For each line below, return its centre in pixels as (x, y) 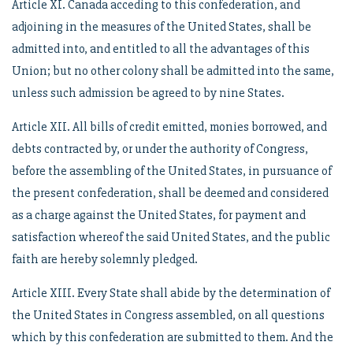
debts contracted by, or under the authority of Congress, (160, 149)
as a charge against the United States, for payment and (159, 215)
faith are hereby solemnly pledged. (105, 259)
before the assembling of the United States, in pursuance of (172, 171)
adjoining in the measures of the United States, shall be (162, 27)
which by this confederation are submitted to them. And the (173, 337)
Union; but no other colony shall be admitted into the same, (173, 71)
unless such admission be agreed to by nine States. (148, 93)
